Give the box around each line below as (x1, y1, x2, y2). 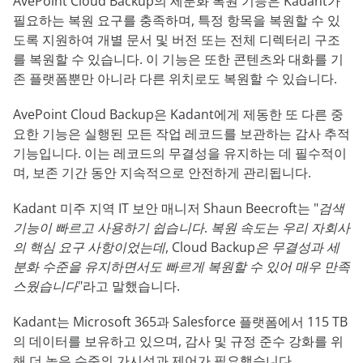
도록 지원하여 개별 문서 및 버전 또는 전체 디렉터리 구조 (13, 30, 340, 49)
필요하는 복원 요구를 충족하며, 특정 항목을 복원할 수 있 (13, 11, 340, 29)
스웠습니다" (13, 276, 83, 295)
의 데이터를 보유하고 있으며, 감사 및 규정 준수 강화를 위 (13, 331, 344, 350)
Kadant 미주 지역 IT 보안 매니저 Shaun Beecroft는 (13, 199, 314, 217)
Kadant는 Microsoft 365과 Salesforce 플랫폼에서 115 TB (13, 312, 348, 331)
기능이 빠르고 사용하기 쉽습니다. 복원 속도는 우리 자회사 (13, 218, 350, 237)
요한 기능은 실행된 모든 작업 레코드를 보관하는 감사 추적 (13, 124, 350, 143)
